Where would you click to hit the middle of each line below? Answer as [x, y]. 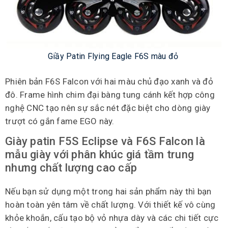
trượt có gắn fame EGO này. [60, 121]
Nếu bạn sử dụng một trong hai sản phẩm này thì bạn [108, 192]
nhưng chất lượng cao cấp [71, 168]
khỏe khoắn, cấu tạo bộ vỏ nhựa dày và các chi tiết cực [112, 218]
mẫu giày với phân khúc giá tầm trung [99, 155]
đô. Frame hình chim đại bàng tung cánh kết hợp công [110, 95]
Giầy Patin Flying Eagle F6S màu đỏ [113, 56]
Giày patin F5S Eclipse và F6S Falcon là [105, 141]
